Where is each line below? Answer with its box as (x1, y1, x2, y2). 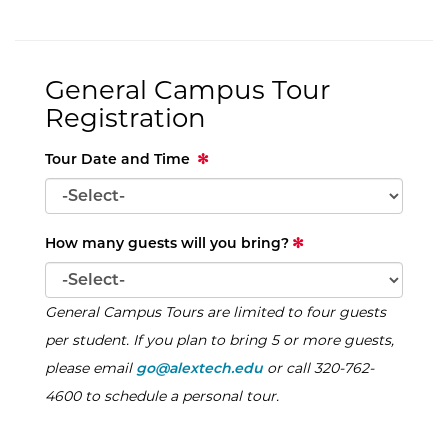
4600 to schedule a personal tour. (45, 386, 279, 405)
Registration (45, 101, 206, 134)
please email (45, 358, 136, 377)
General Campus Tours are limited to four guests (45, 302, 386, 321)
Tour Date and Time (45, 149, 194, 168)
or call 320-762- (263, 358, 374, 377)
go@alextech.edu (136, 358, 263, 377)
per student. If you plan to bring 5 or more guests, (45, 330, 394, 349)
